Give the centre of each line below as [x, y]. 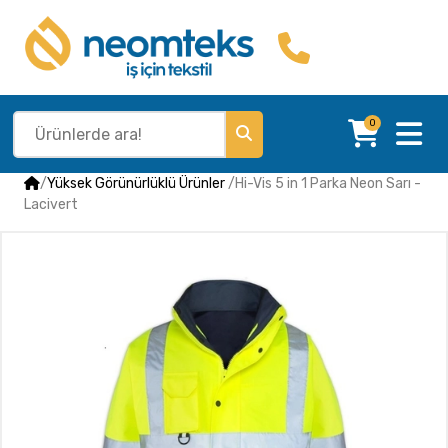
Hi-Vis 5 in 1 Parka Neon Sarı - [328, 183]
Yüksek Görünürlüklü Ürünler [137, 183]
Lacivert [51, 204]
